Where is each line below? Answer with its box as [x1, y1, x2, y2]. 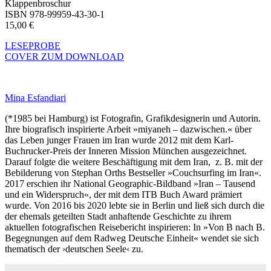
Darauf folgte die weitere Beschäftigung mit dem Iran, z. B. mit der [5, 157, 263, 168]
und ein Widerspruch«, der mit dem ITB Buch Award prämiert [5, 189, 242, 200]
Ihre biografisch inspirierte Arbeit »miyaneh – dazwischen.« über [5, 124, 252, 135]
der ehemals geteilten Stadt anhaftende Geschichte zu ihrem [5, 211, 231, 222]
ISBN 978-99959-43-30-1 [5, 9, 105, 20]
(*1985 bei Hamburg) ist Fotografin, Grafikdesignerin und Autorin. [5, 113, 261, 124]
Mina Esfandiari [5, 93, 66, 103]
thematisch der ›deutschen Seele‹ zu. [5, 244, 143, 255]
